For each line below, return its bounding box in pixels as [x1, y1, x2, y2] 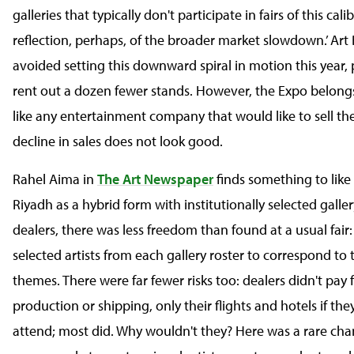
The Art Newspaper [97, 170, 213, 188]
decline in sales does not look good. [13, 132, 223, 150]
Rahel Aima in [13, 170, 97, 188]
